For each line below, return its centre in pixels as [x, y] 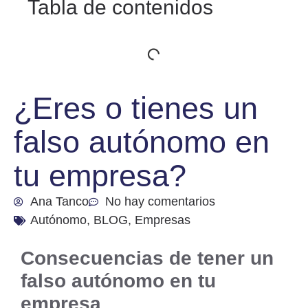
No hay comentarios [160, 202]
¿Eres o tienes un [136, 109]
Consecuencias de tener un [147, 258]
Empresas [163, 220]
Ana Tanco [59, 202]
